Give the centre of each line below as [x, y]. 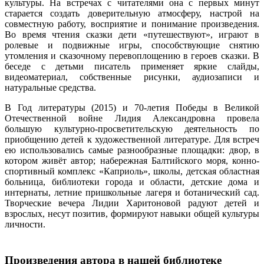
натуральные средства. [50, 88]
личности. [25, 225]
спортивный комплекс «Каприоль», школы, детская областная [132, 171]
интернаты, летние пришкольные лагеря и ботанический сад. [132, 193]
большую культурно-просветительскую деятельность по [132, 129]
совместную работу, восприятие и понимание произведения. [132, 24]
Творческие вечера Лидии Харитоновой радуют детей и [132, 203]
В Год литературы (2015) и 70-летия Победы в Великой [132, 108]
